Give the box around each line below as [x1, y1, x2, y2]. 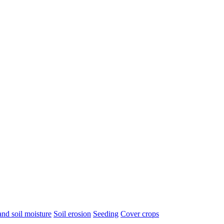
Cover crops [120, 209, 159, 218]
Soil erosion [53, 209, 91, 218]
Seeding [93, 209, 118, 218]
